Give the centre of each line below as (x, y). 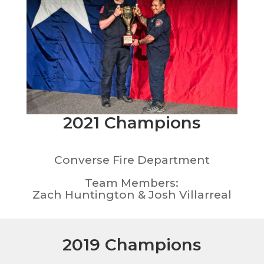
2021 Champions (132, 123)
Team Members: (132, 183)
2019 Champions (132, 245)
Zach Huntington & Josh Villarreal (132, 195)
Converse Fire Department (132, 160)
